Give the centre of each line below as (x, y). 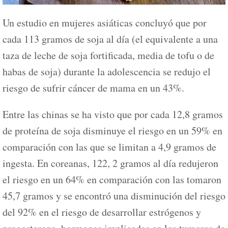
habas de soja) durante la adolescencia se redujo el (107, 72)
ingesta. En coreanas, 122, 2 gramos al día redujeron (110, 163)
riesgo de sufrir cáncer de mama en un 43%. (93, 88)
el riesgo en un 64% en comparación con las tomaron (112, 180)
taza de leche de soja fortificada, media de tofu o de (108, 55)
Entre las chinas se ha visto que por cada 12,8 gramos (113, 115)
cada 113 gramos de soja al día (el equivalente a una (110, 39)
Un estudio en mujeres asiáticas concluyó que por (105, 23)
